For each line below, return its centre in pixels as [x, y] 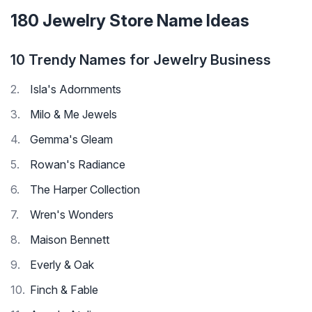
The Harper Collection [85, 190]
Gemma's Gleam [71, 140]
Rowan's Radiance [78, 165]
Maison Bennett [70, 240]
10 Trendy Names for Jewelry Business [141, 60]
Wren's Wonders [72, 215]
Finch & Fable [64, 290]
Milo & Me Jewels [73, 115]
